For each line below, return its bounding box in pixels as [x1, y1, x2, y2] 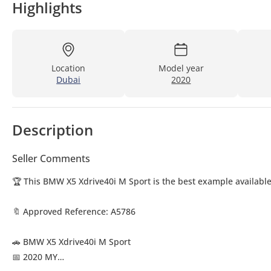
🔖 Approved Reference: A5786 [12, 206, 135, 218]
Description [12, 120, 93, 140]
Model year [158, 62, 204, 74]
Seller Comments [12, 152, 90, 166]
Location [51, 62, 86, 74]
